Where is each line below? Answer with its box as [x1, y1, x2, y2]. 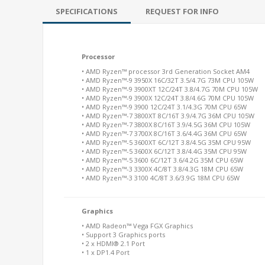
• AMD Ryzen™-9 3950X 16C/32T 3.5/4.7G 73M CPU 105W [82, 76, 254, 85]
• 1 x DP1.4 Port [82, 248, 130, 257]
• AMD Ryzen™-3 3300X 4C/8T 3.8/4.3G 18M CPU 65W [82, 164, 243, 173]
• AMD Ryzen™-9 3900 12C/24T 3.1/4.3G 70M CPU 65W [82, 102, 247, 111]
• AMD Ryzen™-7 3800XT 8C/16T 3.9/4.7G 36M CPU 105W [82, 111, 254, 120]
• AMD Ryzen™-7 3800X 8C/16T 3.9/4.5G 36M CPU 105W [82, 120, 250, 129]
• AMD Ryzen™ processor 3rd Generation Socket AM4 [82, 67, 250, 76]
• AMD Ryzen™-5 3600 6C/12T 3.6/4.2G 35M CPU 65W [82, 156, 243, 164]
